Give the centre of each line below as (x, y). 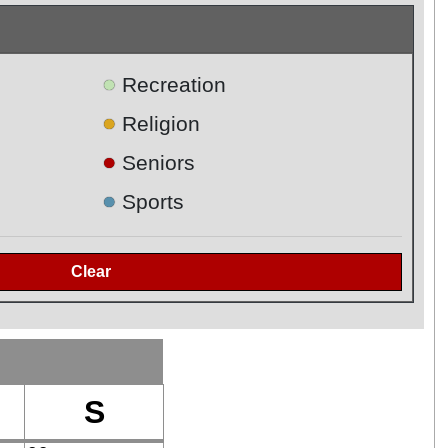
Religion (161, 124)
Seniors (159, 163)
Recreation (174, 85)
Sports (153, 202)
